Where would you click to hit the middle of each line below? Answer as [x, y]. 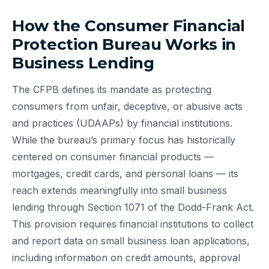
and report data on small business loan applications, [131, 240]
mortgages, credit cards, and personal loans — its [125, 173]
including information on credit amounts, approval [126, 257]
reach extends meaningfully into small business [119, 190]
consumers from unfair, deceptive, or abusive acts [127, 106]
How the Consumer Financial [129, 26]
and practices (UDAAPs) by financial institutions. [122, 123]
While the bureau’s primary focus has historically [124, 140]
